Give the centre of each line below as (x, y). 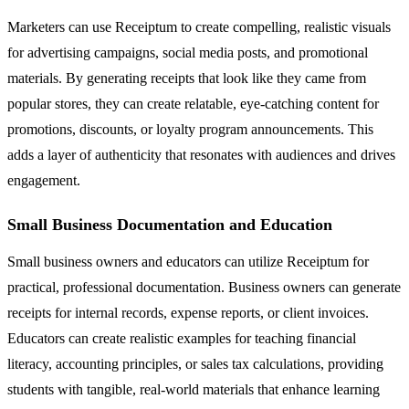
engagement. (44, 181)
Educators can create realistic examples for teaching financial (182, 339)
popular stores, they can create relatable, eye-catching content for (193, 104)
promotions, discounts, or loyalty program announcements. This (190, 130)
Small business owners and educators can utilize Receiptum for (188, 262)
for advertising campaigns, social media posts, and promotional (188, 53)
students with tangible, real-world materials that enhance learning (194, 390)
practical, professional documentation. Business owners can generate (204, 288)
